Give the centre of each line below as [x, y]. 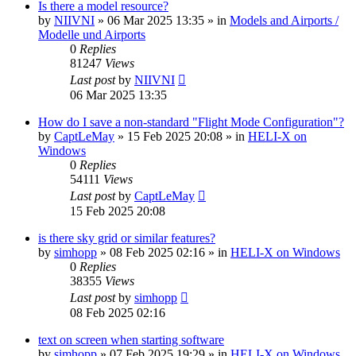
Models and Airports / [284, 20]
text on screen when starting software [131, 339]
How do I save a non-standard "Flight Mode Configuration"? [191, 122]
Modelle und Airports [92, 34]
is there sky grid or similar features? [127, 238]
